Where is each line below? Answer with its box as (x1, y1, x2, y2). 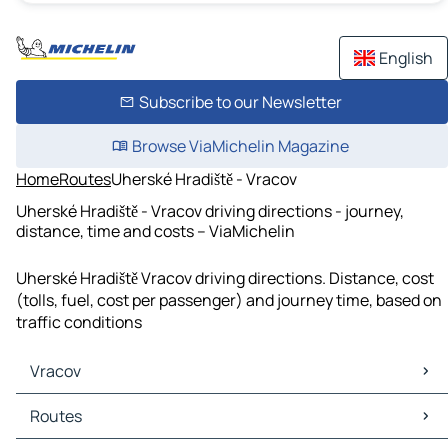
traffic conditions (16, 311, 142, 334)
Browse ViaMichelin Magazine (131, 135, 349, 157)
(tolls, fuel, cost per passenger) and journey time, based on (16, 289, 442, 312)
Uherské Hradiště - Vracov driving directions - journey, (16, 199, 404, 222)
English (379, 47, 433, 69)
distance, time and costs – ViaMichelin (16, 219, 295, 242)
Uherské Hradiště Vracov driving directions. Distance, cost (16, 267, 434, 290)
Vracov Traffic (20, 416, 122, 439)
